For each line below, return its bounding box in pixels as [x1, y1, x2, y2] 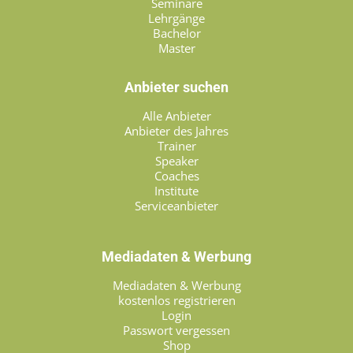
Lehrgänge [148, 9, 205, 26]
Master [158, 39, 195, 56]
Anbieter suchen [124, 78, 229, 95]
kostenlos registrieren [117, 292, 236, 308]
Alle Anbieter [142, 107, 211, 124]
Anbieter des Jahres [124, 122, 229, 139]
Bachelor [152, 24, 201, 41]
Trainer [157, 137, 196, 154]
